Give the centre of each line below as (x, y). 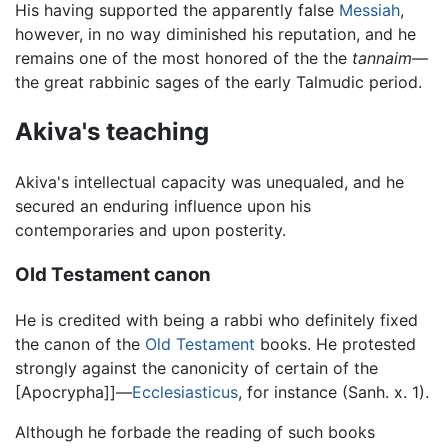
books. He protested (335, 343)
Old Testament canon (113, 274)
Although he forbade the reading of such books (195, 431)
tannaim (382, 58)
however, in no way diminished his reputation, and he (215, 34)
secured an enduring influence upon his (163, 206)
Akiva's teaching (112, 132)
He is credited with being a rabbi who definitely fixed (216, 319)
